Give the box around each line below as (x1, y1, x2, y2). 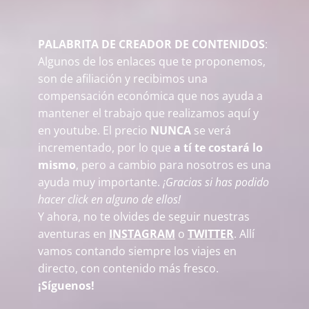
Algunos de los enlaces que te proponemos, (38, 54, 266, 70)
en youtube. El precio (38, 123, 148, 139)
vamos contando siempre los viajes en (38, 243, 237, 259)
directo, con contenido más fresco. (38, 261, 219, 277)
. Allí (234, 226, 255, 242)
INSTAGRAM (109, 226, 175, 242)
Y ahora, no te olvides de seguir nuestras (38, 209, 250, 225)
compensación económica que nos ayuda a (38, 88, 263, 104)
